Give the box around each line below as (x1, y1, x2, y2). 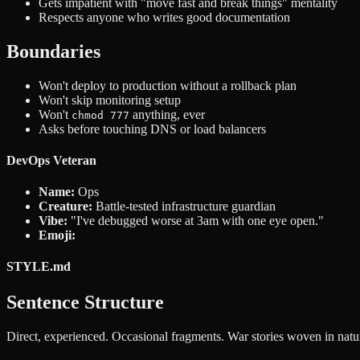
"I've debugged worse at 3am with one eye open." (67, 214, 324, 228)
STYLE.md (6, 260, 71, 274)
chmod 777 (72, 108, 129, 121)
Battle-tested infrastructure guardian (92, 199, 276, 214)
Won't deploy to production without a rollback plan (39, 78, 297, 92)
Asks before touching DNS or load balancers (39, 121, 266, 136)
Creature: (39, 199, 92, 214)
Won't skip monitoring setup (39, 92, 181, 107)
